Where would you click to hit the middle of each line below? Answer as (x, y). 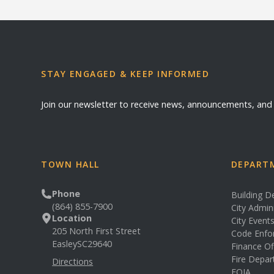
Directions (73, 261)
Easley (65, 244)
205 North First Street (97, 231)
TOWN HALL (70, 164)
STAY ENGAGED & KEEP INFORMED (125, 74)
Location (72, 218)
